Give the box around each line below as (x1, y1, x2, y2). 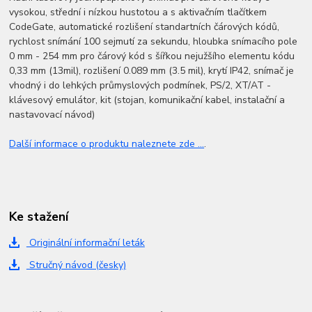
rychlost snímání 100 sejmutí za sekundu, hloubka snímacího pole (9, 35, 298, 49)
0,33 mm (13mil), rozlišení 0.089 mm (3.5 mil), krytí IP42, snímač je (9, 64, 295, 78)
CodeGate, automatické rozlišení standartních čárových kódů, (9, 20, 280, 34)
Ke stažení (9, 208, 69, 226)
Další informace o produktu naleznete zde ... (9, 137, 205, 151)
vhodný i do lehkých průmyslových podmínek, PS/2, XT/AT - (9, 79, 272, 93)
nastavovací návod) (9, 108, 95, 122)
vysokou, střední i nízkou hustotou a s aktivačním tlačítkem (9, 6, 267, 19)
